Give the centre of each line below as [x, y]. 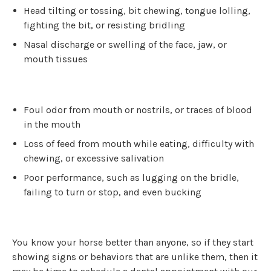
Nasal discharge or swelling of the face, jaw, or [126, 45]
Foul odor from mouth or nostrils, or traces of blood [138, 109]
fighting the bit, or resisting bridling [105, 25]
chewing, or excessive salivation [94, 158]
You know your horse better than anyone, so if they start [133, 242]
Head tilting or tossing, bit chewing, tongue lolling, [137, 11]
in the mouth [52, 124]
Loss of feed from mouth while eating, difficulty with [139, 143]
